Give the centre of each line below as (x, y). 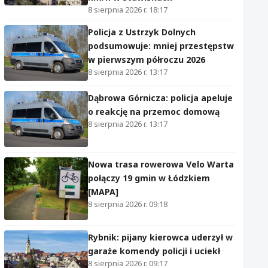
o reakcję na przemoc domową (154, 112)
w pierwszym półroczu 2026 (147, 59)
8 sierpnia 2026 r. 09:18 (128, 204)
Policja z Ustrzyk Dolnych (142, 32)
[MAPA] (103, 191)
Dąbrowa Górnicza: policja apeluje (160, 98)
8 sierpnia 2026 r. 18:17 (128, 9)
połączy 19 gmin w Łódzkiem (149, 178)
